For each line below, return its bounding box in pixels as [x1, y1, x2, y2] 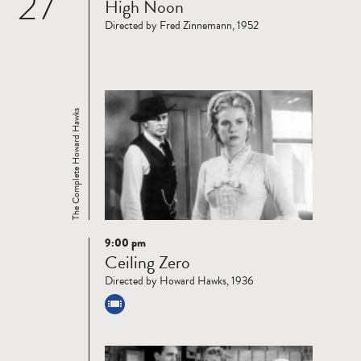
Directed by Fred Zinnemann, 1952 [105, 17, 259, 35]
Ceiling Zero [105, 249, 190, 276]
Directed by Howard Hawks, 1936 [105, 272, 254, 290]
